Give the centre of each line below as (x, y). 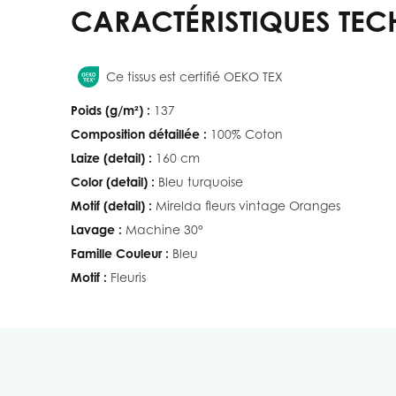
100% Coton (247, 133)
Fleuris (128, 277)
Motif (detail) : (111, 205)
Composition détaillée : (139, 133)
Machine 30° (164, 229)
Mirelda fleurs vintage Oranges (248, 205)
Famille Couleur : (120, 253)
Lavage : (96, 229)
